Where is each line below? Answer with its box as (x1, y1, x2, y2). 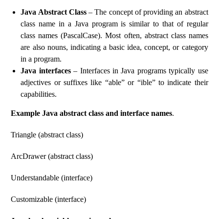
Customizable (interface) (11, 195, 87, 203)
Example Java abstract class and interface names (11, 109, 173, 117)
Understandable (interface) (11, 174, 93, 182)
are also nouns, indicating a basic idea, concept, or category (21, 43, 208, 51)
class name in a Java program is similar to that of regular (21, 20, 208, 28)
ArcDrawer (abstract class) (11, 152, 93, 160)
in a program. (21, 55, 62, 63)
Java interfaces (21, 66, 71, 75)
